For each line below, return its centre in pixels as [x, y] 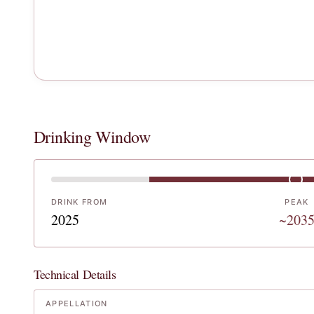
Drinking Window [92, 137]
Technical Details [75, 274]
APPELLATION [77, 303]
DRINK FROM [80, 202]
